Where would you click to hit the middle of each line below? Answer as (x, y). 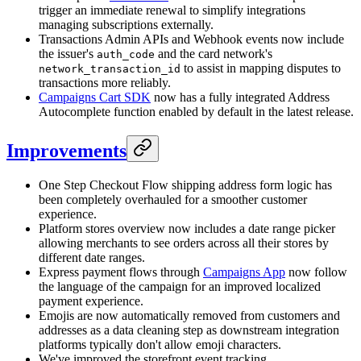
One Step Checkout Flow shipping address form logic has (185, 185)
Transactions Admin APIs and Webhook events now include (191, 39)
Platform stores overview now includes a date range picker (187, 228)
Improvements (66, 150)
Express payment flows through (121, 272)
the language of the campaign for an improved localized (180, 286)
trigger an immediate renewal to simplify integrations (172, 10)
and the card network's (214, 53)
